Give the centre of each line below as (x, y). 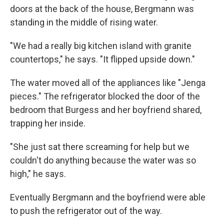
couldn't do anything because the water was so (103, 160)
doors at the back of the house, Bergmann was (102, 9)
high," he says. (38, 174)
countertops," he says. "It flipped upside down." (102, 59)
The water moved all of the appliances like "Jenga (108, 83)
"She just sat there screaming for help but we (100, 147)
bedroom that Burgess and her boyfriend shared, (106, 110)
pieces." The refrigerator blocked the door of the (105, 96)
